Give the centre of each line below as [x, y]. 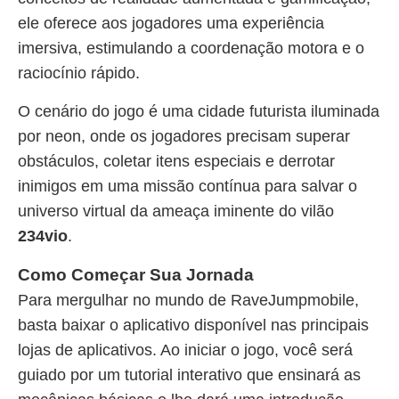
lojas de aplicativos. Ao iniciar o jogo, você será [185, 350]
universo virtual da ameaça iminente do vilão [176, 211]
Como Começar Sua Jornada [136, 275]
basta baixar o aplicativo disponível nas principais [193, 325]
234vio [43, 236]
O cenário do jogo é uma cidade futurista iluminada [199, 111]
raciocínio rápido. [79, 73]
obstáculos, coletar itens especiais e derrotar [176, 161]
